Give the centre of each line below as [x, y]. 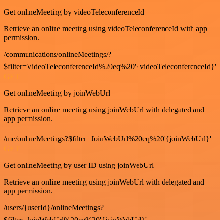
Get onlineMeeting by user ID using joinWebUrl [79, 165]
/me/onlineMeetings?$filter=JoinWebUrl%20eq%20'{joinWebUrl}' [108, 139]
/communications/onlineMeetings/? [58, 55]
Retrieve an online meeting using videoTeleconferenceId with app [106, 29]
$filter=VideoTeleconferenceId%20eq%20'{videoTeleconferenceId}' [110, 67]
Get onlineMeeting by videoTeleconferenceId [74, 12]
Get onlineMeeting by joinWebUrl [57, 93]
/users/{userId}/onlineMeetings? [54, 208]
